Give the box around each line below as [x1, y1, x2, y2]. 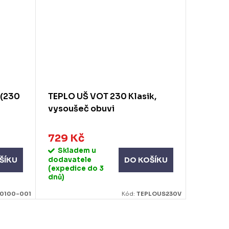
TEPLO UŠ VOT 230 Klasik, [48, 91, 156, 102]
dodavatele [48, 155, 91, 164]
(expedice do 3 [48, 164, 104, 173]
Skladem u [58, 146, 96, 155]
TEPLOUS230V [136, 190, 181, 197]
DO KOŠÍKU [124, 155, 168, 165]
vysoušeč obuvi [48, 103, 114, 114]
